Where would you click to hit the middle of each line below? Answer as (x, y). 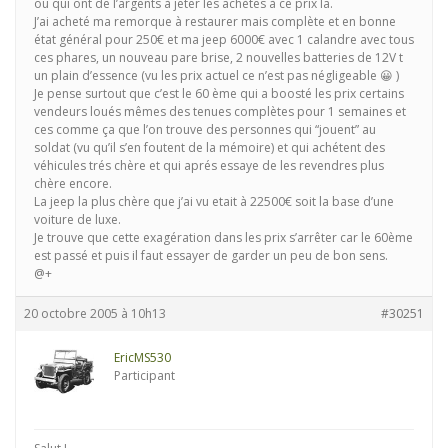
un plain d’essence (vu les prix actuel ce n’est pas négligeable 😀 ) (216, 75)
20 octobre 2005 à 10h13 (95, 313)
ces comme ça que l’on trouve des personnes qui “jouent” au (205, 129)
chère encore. (73, 183)
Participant (144, 375)
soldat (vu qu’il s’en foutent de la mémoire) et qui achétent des (209, 147)
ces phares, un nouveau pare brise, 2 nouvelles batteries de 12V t (218, 57)
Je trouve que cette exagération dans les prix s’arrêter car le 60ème (223, 237)
